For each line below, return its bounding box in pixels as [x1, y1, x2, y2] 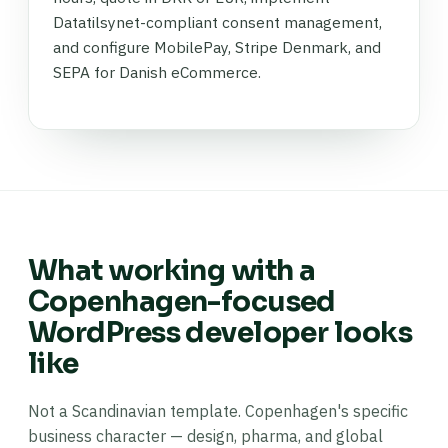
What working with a [28, 253, 316, 288]
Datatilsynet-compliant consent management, [53, 12, 382, 32]
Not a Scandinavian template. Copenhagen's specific [28, 401, 408, 421]
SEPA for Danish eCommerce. [53, 62, 261, 82]
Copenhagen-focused [28, 284, 336, 319]
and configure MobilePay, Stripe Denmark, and [53, 37, 381, 57]
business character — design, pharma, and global [28, 426, 383, 446]
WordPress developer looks [28, 315, 413, 350]
